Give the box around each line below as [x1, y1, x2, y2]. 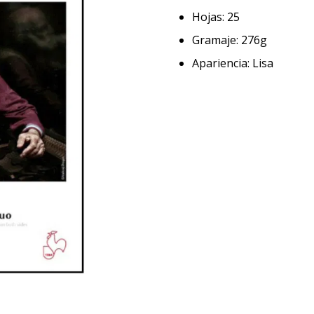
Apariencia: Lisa [192, 55, 273, 71]
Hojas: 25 [192, 9, 240, 25]
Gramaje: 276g [192, 32, 267, 48]
